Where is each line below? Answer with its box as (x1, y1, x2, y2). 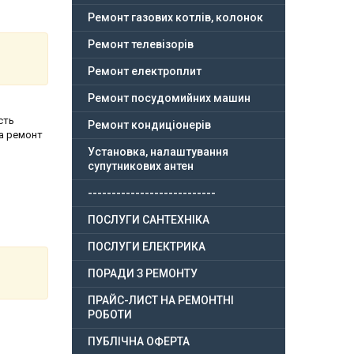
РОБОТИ (88, 308, 132, 322)
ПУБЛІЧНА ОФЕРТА (88, 335, 190, 348)
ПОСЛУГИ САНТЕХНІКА (88, 213, 209, 227)
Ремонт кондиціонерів (88, 119, 211, 132)
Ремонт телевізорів (88, 38, 194, 51)
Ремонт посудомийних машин (88, 92, 250, 105)
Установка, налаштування (88, 145, 228, 159)
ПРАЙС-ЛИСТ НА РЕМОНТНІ (88, 294, 234, 307)
